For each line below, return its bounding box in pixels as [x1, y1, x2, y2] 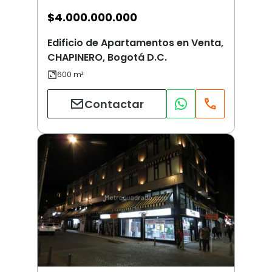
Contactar [84, 96, 144, 112]
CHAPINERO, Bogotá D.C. [47, 50, 167, 65]
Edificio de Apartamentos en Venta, [47, 36, 223, 50]
